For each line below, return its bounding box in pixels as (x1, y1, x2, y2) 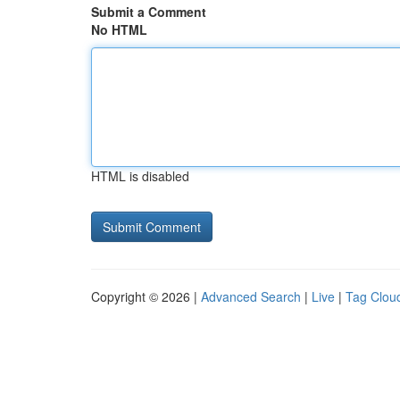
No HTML (91, 21, 147, 38)
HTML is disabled (91, 167, 189, 185)
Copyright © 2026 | (91, 287, 201, 305)
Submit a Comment (91, 3, 206, 21)
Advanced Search (201, 287, 301, 305)
